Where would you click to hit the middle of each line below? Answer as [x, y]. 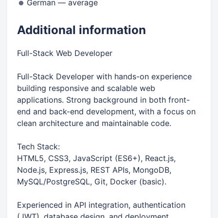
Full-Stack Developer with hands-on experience [104, 76]
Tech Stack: [38, 146]
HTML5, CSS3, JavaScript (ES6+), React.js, [96, 158]
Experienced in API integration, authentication [101, 205]
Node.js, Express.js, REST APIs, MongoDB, [94, 170]
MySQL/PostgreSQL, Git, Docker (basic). [92, 182]
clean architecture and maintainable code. [94, 123]
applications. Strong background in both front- [103, 100]
